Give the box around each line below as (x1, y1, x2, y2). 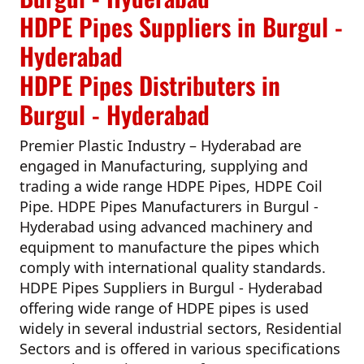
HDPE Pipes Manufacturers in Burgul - (58, 196, 318, 216)
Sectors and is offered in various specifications (19, 338, 340, 358)
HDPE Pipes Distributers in (19, 66, 280, 103)
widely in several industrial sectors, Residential (19, 318, 342, 338)
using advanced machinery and (94, 216, 313, 236)
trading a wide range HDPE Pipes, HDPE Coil (19, 175, 323, 196)
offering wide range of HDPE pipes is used (19, 297, 309, 318)
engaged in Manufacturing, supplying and (19, 155, 308, 175)
